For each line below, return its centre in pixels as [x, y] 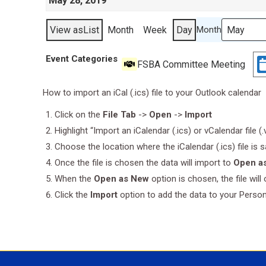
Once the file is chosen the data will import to [144, 162]
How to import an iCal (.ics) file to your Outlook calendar [152, 92]
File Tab [119, 114]
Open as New [121, 178]
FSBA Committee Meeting [191, 64]
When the [74, 178]
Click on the [79, 114]
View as [66, 30]
